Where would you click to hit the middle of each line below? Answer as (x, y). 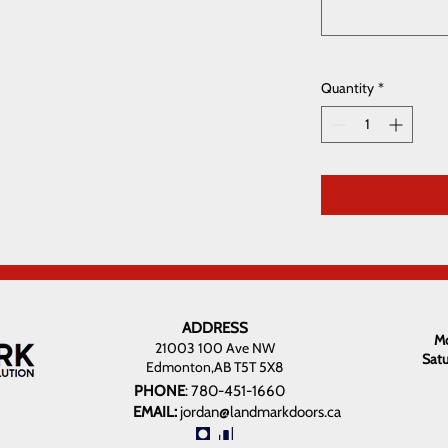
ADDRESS (214, 328)
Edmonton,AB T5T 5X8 (214, 367)
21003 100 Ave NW (214, 348)
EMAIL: (156, 412)
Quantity (347, 88)
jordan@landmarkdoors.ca (260, 412)
